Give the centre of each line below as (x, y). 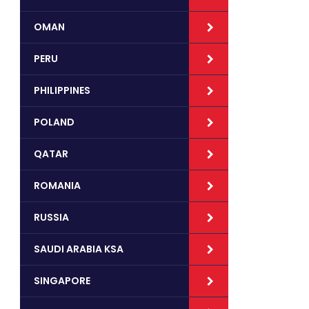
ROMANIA (57, 186)
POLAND (54, 122)
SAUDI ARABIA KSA (79, 249)
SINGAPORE (62, 281)
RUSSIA (51, 217)
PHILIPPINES (62, 90)
